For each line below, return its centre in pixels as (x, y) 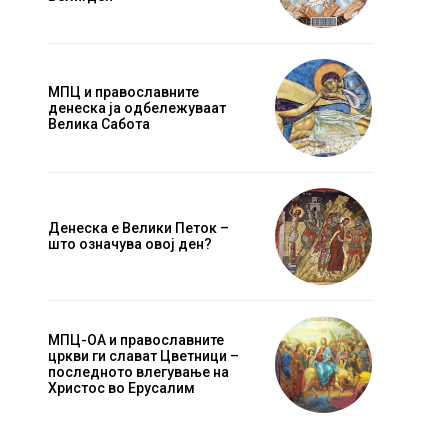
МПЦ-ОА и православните (136, 340)
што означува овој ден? (130, 244)
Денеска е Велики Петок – (138, 228)
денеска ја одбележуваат (137, 108)
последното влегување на (138, 372)
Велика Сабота (99, 124)
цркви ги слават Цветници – (143, 356)
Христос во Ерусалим (121, 388)
